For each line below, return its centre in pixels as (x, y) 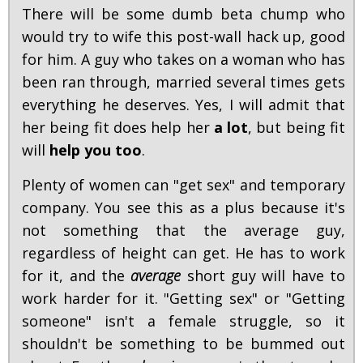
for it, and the (77, 276)
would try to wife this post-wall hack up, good (184, 37)
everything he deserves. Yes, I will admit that (184, 105)
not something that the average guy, (184, 231)
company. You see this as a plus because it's (184, 208)
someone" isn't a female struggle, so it (184, 321)
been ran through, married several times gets (184, 82)
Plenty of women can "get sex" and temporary (184, 185)
